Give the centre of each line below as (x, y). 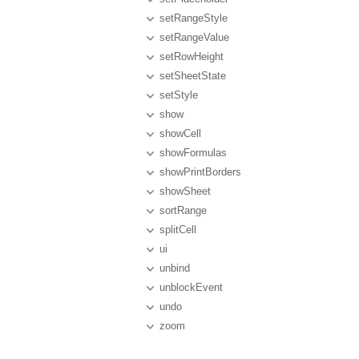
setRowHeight (192, 56)
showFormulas (193, 153)
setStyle (179, 95)
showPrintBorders (200, 172)
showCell (180, 133)
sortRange (183, 210)
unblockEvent (191, 287)
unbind (175, 268)
